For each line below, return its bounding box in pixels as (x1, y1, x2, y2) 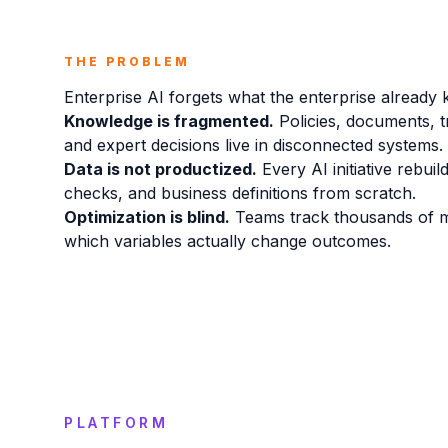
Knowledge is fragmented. (64, 111, 274, 131)
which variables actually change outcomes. (64, 231, 391, 251)
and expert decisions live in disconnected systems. (64, 135, 443, 155)
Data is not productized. (64, 159, 257, 179)
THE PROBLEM (64, 54, 190, 69)
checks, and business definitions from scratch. (64, 183, 416, 203)
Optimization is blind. (64, 207, 230, 227)
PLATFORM (64, 414, 168, 431)
